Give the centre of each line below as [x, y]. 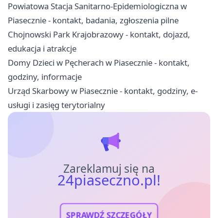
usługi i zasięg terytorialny [56, 105]
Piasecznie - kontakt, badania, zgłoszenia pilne [93, 20]
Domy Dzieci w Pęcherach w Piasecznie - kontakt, [99, 63]
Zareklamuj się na [109, 169]
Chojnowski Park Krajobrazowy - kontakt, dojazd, [99, 35]
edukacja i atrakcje [42, 49]
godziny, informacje [45, 77]
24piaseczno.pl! [109, 180]
